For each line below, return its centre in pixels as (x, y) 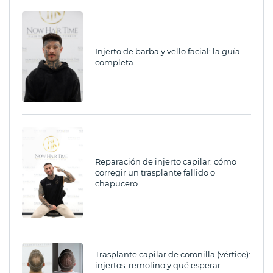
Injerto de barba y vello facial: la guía (168, 51)
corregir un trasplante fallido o (155, 173)
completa (114, 62)
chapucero (116, 184)
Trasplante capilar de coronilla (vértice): (173, 254)
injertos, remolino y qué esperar (158, 265)
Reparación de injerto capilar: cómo (166, 162)
